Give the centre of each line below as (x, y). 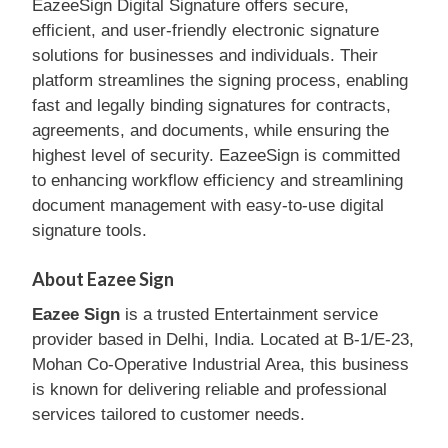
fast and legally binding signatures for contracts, (211, 105)
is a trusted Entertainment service (249, 314)
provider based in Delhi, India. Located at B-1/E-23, (223, 339)
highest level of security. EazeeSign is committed (216, 155)
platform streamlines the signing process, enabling (220, 80)
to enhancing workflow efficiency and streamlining (217, 180)
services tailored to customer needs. (168, 414)
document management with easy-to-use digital (208, 205)
